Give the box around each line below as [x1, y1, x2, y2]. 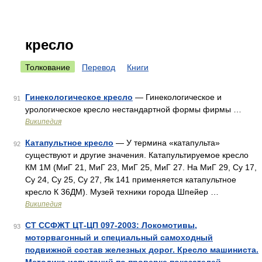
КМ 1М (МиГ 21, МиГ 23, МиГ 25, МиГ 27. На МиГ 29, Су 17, [25, 163, 257, 172]
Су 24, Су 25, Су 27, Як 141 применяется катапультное [25, 175, 236, 184]
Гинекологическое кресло [25, 92, 133, 102]
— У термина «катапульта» [113, 138, 220, 147]
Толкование [25, 63, 70, 72]
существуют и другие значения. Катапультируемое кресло [25, 150, 249, 160]
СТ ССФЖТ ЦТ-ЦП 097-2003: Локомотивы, [25, 220, 197, 230]
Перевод [82, 63, 115, 72]
